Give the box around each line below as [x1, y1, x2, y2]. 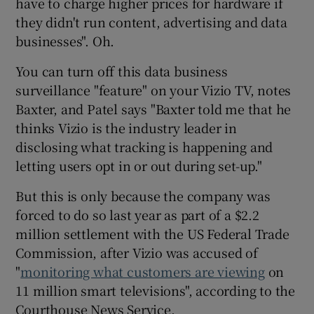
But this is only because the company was [15, 186, 271, 205]
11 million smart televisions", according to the [15, 280, 296, 299]
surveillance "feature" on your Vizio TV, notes [15, 80, 292, 99]
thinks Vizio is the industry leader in [15, 118, 237, 137]
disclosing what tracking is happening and [15, 137, 273, 156]
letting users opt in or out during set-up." [15, 156, 262, 175]
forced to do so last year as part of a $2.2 [15, 205, 259, 224]
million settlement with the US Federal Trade [15, 224, 289, 243]
